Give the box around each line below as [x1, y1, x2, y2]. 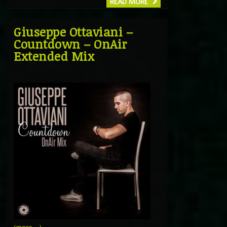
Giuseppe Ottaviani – [14, 23, 133, 40]
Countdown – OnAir [14, 35, 127, 52]
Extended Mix [14, 47, 94, 64]
